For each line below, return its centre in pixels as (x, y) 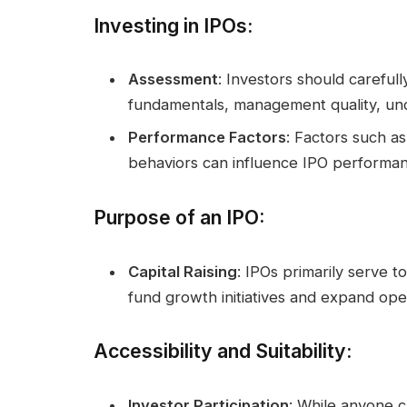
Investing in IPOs (170, 25)
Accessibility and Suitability (220, 351)
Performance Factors (207, 137)
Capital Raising (183, 271)
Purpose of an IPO (176, 217)
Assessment (173, 79)
